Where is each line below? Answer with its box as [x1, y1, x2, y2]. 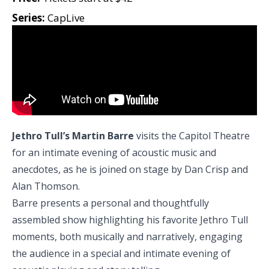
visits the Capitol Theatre [134, 129, 250, 143]
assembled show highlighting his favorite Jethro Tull [12, 213, 248, 227]
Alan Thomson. [12, 180, 80, 193]
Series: [12, 11, 45, 25]
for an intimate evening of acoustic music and [12, 146, 216, 160]
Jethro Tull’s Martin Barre [12, 129, 134, 143]
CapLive [47, 11, 85, 25]
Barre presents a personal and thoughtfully [12, 196, 209, 210]
